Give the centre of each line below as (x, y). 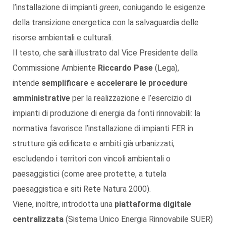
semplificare (65, 83)
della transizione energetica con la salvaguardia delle (106, 22)
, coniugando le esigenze (162, 7)
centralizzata (38, 219)
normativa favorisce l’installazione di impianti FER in (103, 128)
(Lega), (166, 68)
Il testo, (27, 52)
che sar (56, 52)
